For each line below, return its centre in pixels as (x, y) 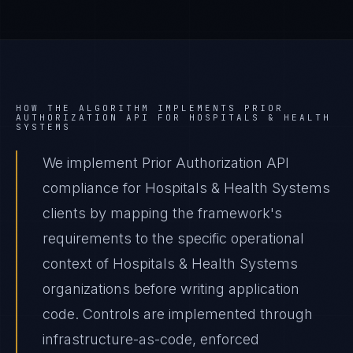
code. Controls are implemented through (178, 314)
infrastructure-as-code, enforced (151, 339)
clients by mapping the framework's (162, 213)
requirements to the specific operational (173, 238)
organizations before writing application (171, 289)
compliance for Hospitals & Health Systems (186, 188)
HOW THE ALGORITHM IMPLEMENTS (130, 108)
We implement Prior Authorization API (166, 163)
